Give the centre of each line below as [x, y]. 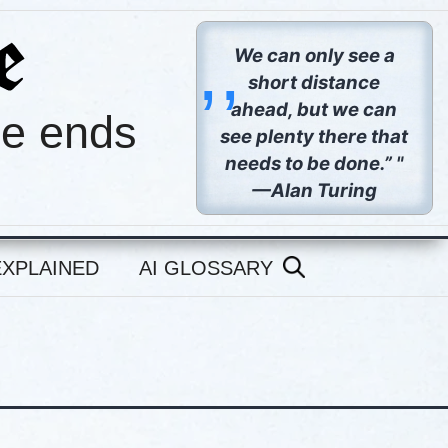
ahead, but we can [314, 109]
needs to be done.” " [314, 163]
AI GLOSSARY [206, 268]
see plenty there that [314, 136]
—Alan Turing [315, 190]
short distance [314, 82]
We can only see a [314, 55]
